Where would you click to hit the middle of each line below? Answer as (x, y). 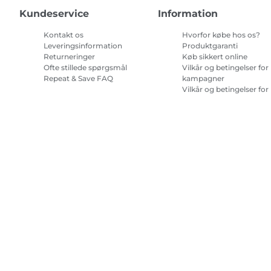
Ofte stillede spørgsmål (85, 68)
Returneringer (69, 57)
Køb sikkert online (215, 57)
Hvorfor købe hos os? (221, 35)
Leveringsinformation (83, 46)
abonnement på (212, 100)
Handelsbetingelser (87, 174)
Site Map (198, 122)
